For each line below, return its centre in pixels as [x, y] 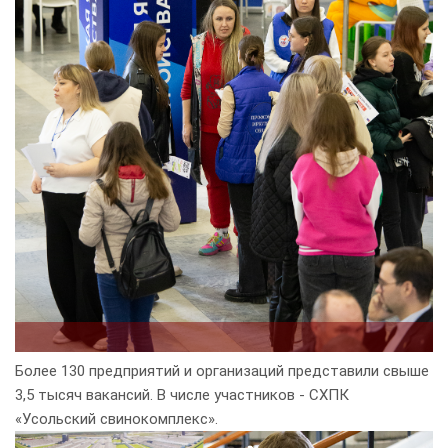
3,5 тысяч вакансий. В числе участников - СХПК [182, 394]
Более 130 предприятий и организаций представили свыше [222, 370]
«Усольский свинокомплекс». [116, 418]
